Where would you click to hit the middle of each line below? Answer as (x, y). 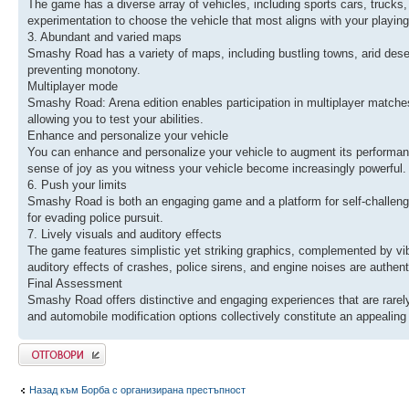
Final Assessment (75, 283)
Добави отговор (54, 348)
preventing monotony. (84, 69)
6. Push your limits (77, 184)
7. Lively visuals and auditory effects (125, 234)
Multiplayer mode (73, 86)
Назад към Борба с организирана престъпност (137, 390)
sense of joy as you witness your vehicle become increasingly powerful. (217, 168)
